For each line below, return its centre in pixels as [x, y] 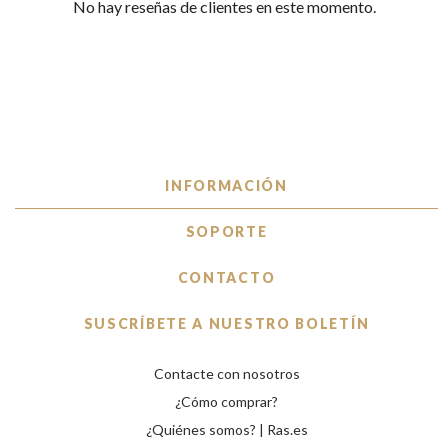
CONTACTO [226, 278]
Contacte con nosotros [226, 374]
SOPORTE [226, 232]
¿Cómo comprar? [226, 402]
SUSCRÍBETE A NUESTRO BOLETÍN [226, 324]
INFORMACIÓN [226, 186]
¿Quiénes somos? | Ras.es [226, 430]
